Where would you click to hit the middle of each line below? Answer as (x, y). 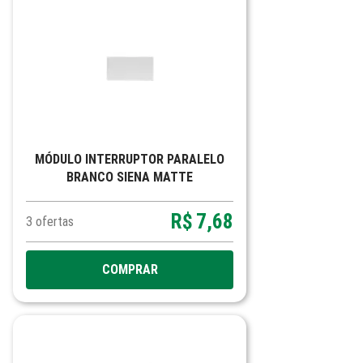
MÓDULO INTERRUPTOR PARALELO (130, 159)
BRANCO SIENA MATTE (130, 177)
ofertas (55, 222)
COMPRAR (130, 269)
